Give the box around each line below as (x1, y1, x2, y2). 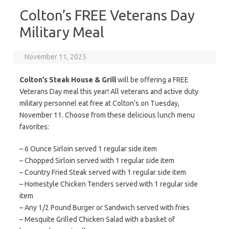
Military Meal (19, 24, 104, 40)
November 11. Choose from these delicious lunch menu (19, 111, 195, 119)
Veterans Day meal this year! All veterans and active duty (19, 87, 198, 96)
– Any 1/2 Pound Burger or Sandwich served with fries (19, 203, 190, 212)
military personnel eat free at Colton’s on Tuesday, (19, 99, 179, 107)
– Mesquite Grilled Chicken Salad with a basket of (19, 215, 175, 223)
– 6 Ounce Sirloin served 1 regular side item (19, 145, 157, 153)
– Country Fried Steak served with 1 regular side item (19, 168, 186, 176)
